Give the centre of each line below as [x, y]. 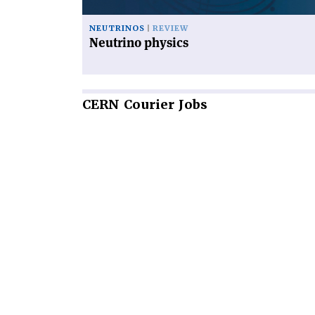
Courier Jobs [163, 104]
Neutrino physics [139, 42]
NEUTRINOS [117, 28]
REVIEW [171, 28]
